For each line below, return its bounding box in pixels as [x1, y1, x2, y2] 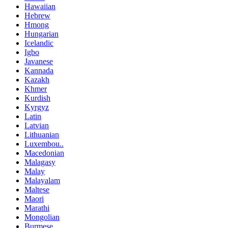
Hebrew [24, 11, 50, 20]
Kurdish [24, 94, 50, 103]
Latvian [24, 121, 49, 130]
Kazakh [24, 75, 49, 84]
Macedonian [24, 149, 64, 158]
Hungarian [24, 30, 59, 39]
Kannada [24, 66, 53, 75]
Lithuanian [24, 130, 59, 139]
